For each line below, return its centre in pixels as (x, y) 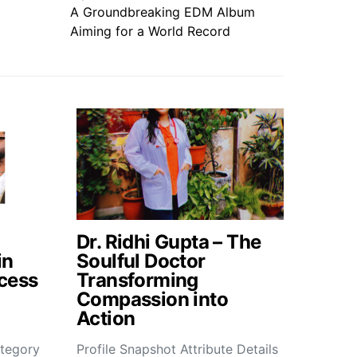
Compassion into (152, 299)
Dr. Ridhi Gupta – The (169, 242)
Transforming (137, 280)
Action (106, 318)
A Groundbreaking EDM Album (163, 12)
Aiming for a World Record (150, 31)
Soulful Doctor (141, 261)
